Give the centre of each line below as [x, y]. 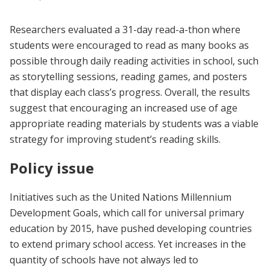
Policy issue [52, 168]
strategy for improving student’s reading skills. [115, 139]
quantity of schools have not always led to [104, 259]
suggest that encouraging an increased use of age [124, 108]
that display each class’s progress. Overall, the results [130, 92]
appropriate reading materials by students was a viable [134, 124]
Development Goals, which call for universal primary [127, 212]
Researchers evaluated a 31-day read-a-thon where [125, 30]
